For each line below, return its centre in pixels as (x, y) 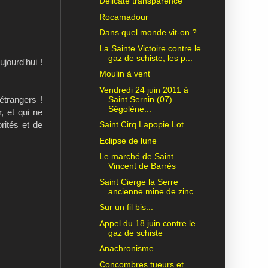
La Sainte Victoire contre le (150, 48)
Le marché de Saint (136, 156)
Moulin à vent (124, 74)
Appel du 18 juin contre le (147, 223)
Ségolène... (130, 109)
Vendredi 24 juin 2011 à (144, 89)
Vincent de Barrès (142, 166)
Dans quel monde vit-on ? (148, 33)
